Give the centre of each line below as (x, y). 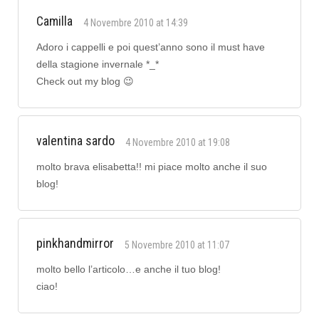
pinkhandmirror (75, 244)
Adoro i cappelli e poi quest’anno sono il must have (151, 47)
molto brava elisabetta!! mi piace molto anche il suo (152, 167)
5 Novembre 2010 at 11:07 (177, 245)
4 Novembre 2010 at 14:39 (136, 23)
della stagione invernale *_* (98, 64)
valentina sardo (75, 141)
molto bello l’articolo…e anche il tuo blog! (129, 270)
